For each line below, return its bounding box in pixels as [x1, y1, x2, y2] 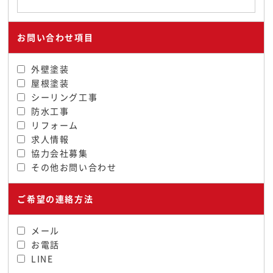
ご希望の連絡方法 [17, 193, 94, 205]
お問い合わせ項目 [17, 31, 94, 43]
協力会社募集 [31, 147, 88, 159]
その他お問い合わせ [31, 161, 117, 173]
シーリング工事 [31, 91, 98, 103]
